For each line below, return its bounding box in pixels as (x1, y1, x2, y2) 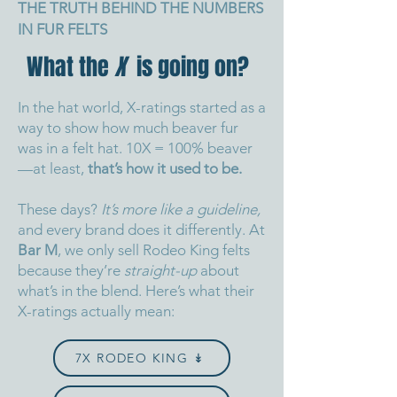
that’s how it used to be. (88, 160, 242, 178)
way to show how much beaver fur (18, 119, 238, 137)
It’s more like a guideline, (101, 200, 261, 219)
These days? (18, 200, 101, 219)
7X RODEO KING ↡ (75, 350, 205, 367)
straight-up (124, 261, 197, 280)
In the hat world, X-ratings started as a (18, 98, 266, 117)
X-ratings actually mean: (18, 302, 175, 321)
